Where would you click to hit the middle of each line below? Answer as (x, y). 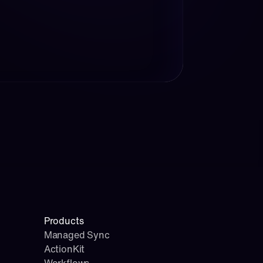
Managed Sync (77, 235)
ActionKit (64, 249)
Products (64, 221)
